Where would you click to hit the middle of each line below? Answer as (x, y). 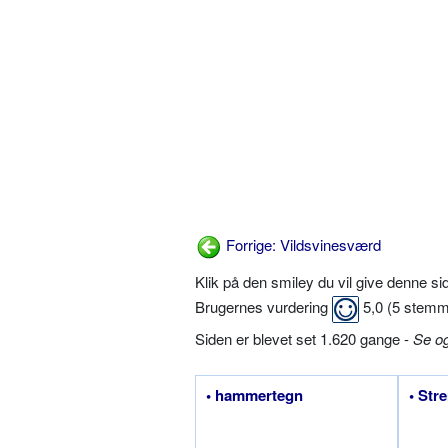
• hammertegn (254, 395)
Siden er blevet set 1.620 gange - (304, 339)
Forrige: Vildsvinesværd (301, 244)
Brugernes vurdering (263, 307)
